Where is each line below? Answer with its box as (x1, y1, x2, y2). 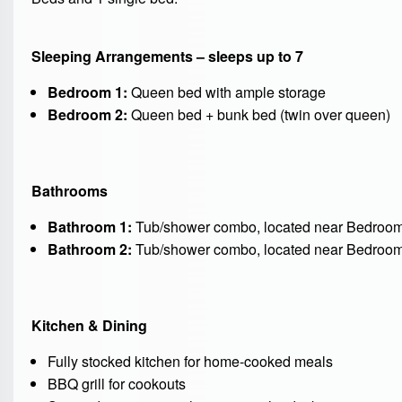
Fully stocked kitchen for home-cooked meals (47, 351, 333, 372)
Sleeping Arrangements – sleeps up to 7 (31, 46, 303, 67)
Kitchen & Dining (31, 315, 147, 336)
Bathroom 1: (47, 216, 132, 238)
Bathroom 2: (47, 239, 132, 260)
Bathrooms (31, 180, 108, 202)
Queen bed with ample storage (127, 82, 326, 103)
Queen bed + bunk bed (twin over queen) (127, 104, 390, 126)
